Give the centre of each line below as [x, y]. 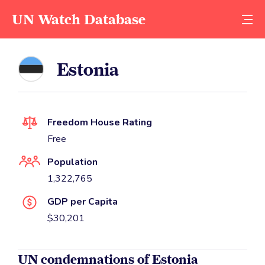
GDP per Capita [83, 202]
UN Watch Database [79, 19]
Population [72, 162]
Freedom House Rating [100, 123]
